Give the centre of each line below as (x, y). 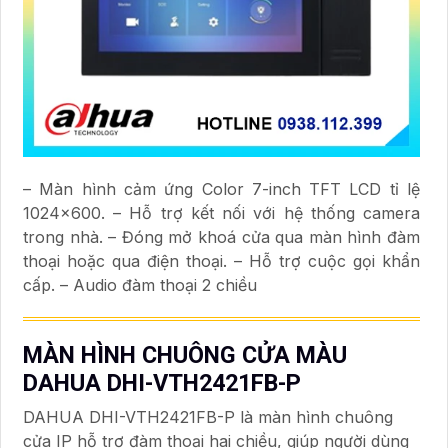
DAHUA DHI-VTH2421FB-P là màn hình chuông (208, 416)
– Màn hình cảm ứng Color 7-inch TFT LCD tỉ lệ (221, 188)
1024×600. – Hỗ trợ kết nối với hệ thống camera (221, 212)
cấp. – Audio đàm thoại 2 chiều (140, 284)
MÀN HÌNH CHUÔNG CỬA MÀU (185, 354)
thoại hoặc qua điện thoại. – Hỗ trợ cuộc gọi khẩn (221, 260)
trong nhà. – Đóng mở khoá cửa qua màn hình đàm (221, 236)
